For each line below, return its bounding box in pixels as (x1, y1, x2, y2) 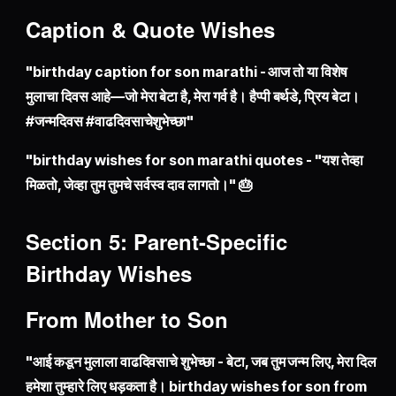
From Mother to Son (26, 304, 229, 335)
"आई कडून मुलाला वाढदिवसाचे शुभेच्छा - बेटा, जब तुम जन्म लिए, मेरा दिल (26, 353, 377, 371)
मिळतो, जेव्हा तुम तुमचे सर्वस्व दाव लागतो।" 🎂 (26, 176, 253, 194)
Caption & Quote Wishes (26, 14, 276, 45)
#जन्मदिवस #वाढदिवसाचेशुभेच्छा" (26, 112, 194, 131)
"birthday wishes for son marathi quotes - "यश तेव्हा (26, 151, 363, 170)
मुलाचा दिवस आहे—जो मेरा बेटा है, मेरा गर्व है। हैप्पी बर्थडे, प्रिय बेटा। (26, 88, 360, 106)
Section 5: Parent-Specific (26, 226, 288, 257)
